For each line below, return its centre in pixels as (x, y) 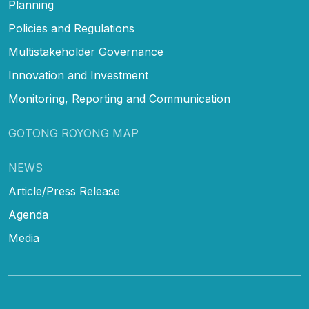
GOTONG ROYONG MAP (73, 133)
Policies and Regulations (71, 28)
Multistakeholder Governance (86, 51)
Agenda (28, 214)
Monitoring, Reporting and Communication (119, 98)
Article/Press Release (64, 191)
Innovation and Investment (78, 75)
